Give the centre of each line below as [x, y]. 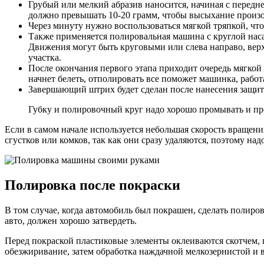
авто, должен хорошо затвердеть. [71, 220]
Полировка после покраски [93, 185]
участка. [45, 57]
